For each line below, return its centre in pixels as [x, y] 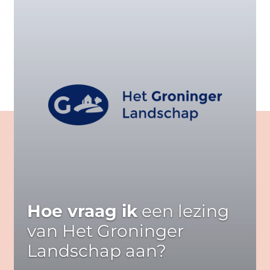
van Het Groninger [105, 231]
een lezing [183, 211]
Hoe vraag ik [82, 211]
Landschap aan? [96, 250]
